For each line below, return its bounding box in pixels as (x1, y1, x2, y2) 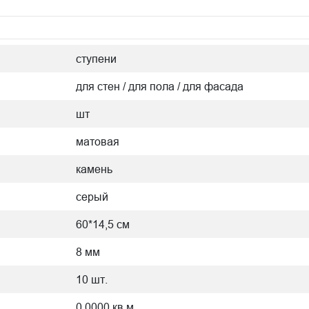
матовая (76, 135, 119, 148)
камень (76, 163, 112, 176)
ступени (76, 52, 117, 66)
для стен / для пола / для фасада (76, 80, 243, 93)
